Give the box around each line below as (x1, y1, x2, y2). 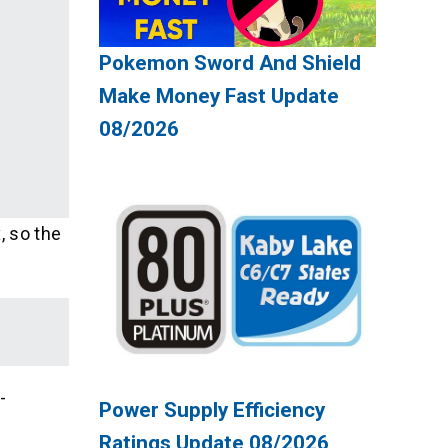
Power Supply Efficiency (98, 397, 325, 422)
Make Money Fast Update (98, 84, 339, 109)
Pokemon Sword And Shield (98, 51, 361, 76)
